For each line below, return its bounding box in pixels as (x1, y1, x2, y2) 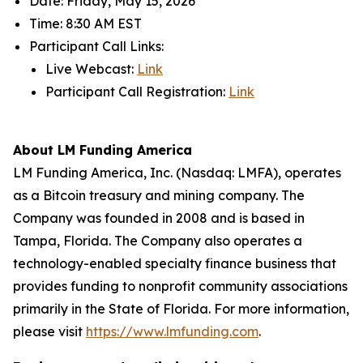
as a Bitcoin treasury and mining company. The (13, 187, 305, 203)
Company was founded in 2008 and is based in (13, 210, 305, 226)
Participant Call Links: (29, 38, 164, 54)
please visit (13, 323, 86, 340)
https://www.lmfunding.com (86, 323, 258, 340)
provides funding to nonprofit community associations (13, 278, 348, 294)
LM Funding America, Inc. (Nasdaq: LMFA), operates (13, 164, 341, 181)
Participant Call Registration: (45, 83, 228, 100)
